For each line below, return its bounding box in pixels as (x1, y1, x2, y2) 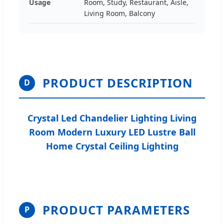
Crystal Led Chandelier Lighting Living (27, 111, 196, 124)
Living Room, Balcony (84, 8, 155, 18)
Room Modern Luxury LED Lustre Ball (28, 125, 195, 138)
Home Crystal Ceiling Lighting (45, 139, 178, 152)
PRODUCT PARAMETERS (42, 201, 190, 218)
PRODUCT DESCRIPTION (42, 74, 193, 91)
